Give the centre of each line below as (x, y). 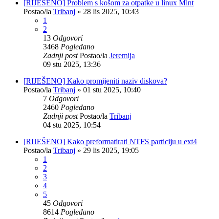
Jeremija (122, 55)
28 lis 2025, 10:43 (111, 11)
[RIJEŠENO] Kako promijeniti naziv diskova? (95, 81)
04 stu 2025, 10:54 (72, 125)
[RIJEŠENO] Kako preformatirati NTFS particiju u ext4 (110, 141)
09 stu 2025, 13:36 (72, 64)
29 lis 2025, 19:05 (111, 150)
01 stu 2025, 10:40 (112, 89)
